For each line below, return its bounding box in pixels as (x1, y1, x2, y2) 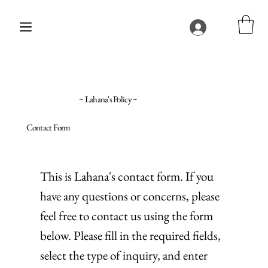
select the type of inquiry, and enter (40, 246, 208, 263)
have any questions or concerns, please (40, 187, 220, 204)
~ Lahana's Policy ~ (79, 93, 138, 105)
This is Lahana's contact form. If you (40, 167, 214, 184)
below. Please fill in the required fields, (40, 227, 221, 243)
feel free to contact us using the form (40, 207, 214, 224)
